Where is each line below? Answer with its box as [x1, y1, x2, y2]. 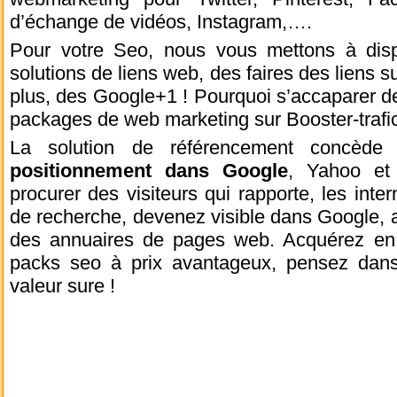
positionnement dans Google [10, 160, 288, 183]
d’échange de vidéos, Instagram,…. [10, 11, 312, 34]
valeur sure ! [10, 275, 115, 298]
